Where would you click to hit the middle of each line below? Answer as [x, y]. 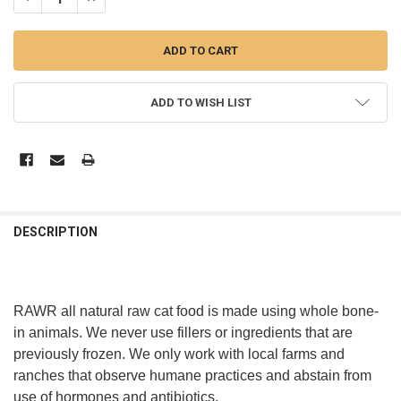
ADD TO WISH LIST [200, 103]
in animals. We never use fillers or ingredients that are [183, 333]
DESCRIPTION [55, 232]
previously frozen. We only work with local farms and [179, 354]
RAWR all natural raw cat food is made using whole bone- [196, 311]
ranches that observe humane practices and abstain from [192, 376]
